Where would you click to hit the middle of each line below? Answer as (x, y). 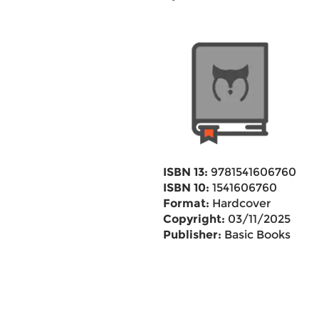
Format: (186, 203)
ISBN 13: (185, 172)
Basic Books (256, 235)
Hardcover (240, 203)
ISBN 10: (186, 188)
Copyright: (194, 219)
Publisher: (192, 235)
